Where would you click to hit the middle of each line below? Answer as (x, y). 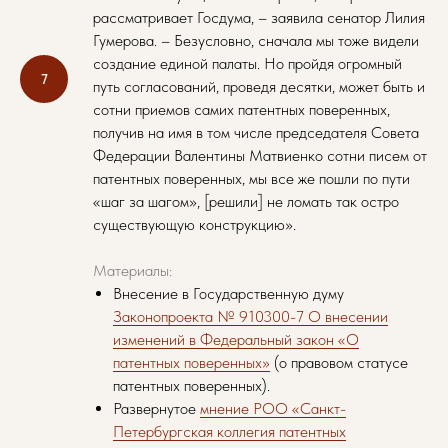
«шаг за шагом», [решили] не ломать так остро (246, 201)
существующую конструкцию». (194, 224)
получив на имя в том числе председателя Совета (256, 132)
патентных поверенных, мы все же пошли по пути (251, 178)
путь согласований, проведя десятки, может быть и (259, 86)
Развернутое (156, 408)
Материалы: (132, 270)
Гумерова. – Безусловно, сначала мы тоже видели (256, 40)
